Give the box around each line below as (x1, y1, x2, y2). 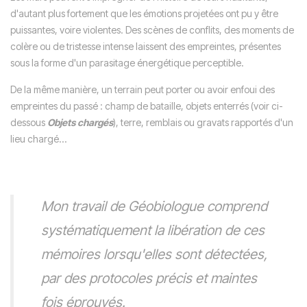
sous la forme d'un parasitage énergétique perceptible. (10, 56, 244, 69)
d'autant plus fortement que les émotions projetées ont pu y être (10, 7, 278, 19)
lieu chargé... (10, 132, 67, 145)
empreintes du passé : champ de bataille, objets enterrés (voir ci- (10, 99, 283, 112)
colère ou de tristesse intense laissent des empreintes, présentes (10, 40, 281, 52)
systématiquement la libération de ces (41, 221, 265, 238)
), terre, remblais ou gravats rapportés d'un (113, 116, 293, 128)
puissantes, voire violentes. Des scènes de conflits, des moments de (10, 23, 294, 36)
